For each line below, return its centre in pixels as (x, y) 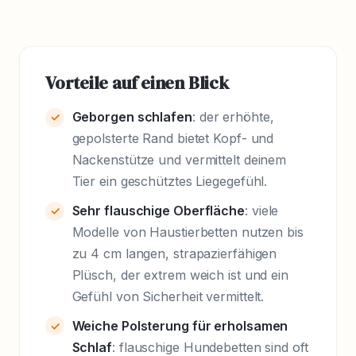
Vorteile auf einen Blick (137, 83)
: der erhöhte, (233, 117)
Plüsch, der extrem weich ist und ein (180, 275)
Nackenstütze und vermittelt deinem (179, 160)
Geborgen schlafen (132, 117)
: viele (262, 210)
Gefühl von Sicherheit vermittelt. (168, 296)
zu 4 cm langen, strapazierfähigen (174, 253)
